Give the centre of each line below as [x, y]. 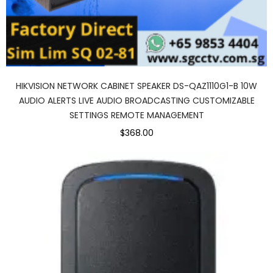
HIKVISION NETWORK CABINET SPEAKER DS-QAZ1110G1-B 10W [136, 86]
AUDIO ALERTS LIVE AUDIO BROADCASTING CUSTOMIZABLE [136, 100]
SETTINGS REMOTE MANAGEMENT [136, 115]
